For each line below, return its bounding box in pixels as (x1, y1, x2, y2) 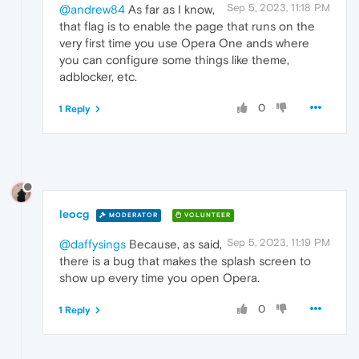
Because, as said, (126, 237, 222, 252)
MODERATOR (107, 211, 158, 219)
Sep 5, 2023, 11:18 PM (227, 2, 330, 14)
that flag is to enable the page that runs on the (59, 19, 315, 34)
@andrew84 (59, 2, 125, 17)
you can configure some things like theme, (59, 53, 289, 67)
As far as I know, (125, 2, 215, 17)
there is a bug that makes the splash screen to (59, 254, 311, 268)
